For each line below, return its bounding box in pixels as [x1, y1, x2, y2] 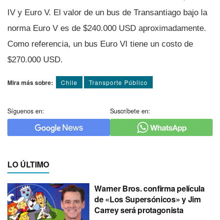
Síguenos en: [7, 106, 44, 115]
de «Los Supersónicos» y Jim [94, 193, 201, 205]
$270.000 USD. [7, 55, 63, 64]
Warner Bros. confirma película [94, 182, 205, 194]
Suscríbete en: [110, 106, 150, 115]
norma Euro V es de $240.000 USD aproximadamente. [7, 23, 206, 33]
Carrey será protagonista [94, 204, 184, 216]
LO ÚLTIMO [7, 158, 49, 170]
